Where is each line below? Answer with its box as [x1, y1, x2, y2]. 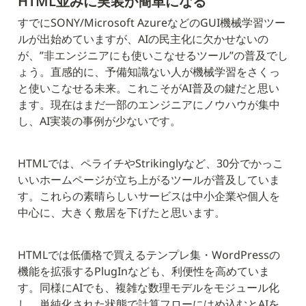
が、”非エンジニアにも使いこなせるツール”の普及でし [18, 48, 288, 64]
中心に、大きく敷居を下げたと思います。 [18, 205, 225, 221]
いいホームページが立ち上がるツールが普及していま [18, 172, 280, 188]
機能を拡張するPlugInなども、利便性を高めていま [18, 264, 270, 279]
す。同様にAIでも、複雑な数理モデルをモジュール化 [18, 280, 279, 296]
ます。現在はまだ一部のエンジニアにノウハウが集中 [18, 97, 280, 113]
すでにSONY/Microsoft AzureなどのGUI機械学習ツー [18, 15, 286, 31]
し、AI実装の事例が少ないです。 [18, 113, 181, 129]
